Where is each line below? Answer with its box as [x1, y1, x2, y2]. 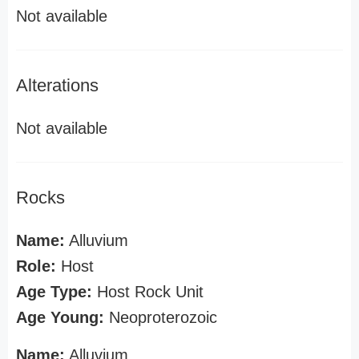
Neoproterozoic [104, 309, 217, 326]
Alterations [16, 75, 99, 95]
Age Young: [16, 309, 104, 326]
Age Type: [16, 283, 92, 301]
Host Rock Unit [92, 283, 204, 301]
